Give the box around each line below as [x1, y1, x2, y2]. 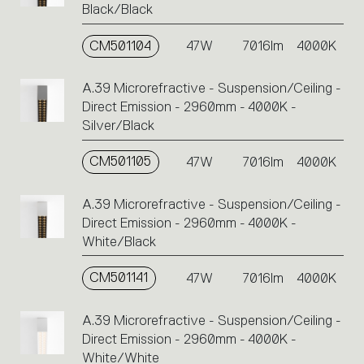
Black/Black [81, 2, 153, 18]
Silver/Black [81, 118, 154, 134]
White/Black [81, 233, 156, 249]
